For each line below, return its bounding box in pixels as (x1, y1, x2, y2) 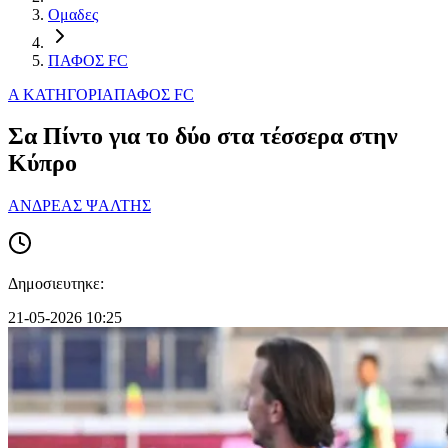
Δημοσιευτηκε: (8, 275, 104, 293)
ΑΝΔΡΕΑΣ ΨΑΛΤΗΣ (8, 197, 151, 215)
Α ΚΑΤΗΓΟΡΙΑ (8, 85, 114, 103)
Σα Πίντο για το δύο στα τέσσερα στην (8, 123, 398, 150)
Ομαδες (48, 5, 98, 23)
